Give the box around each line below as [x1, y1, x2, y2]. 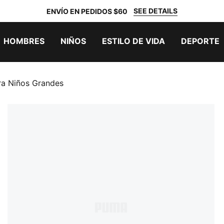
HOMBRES [3, 36, 44, 46]
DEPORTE [181, 36, 219, 46]
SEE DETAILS [133, 6, 177, 15]
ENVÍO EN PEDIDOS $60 [46, 6, 127, 15]
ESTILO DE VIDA [102, 36, 165, 46]
